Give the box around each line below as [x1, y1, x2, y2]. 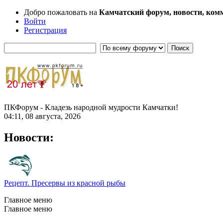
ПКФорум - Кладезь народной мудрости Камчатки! [4, 103, 178, 111]
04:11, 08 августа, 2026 [4, 111, 81, 120]
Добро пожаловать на [24, 8, 99, 16]
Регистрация [24, 26, 67, 34]
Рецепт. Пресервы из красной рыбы [4, 178, 125, 187]
